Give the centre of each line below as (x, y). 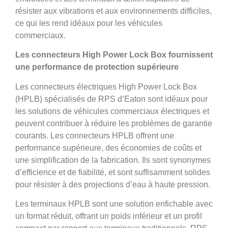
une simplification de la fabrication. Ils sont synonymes (113, 160)
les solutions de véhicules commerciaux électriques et (112, 111)
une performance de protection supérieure (97, 67)
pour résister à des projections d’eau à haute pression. (113, 184)
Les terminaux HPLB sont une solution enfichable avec (114, 204)
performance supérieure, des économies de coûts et (108, 148)
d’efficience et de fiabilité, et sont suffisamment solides (113, 172)
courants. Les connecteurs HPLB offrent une (95, 135)
